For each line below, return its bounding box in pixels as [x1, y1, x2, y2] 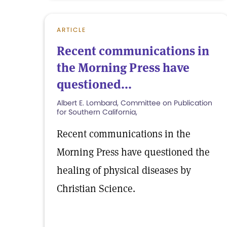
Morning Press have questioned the [57, 145, 210, 159]
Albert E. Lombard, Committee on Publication [57, 98, 212, 108]
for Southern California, [57, 107, 137, 117]
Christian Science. [57, 182, 135, 195]
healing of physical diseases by [57, 164, 191, 177]
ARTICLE [57, 25, 86, 34]
